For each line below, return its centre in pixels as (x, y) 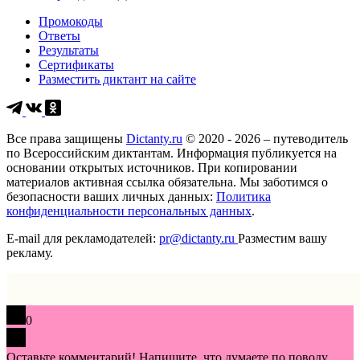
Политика (243, 197)
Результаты (69, 51)
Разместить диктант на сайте (117, 80)
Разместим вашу (282, 239)
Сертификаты (76, 65)
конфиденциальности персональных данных (129, 211)
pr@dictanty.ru (198, 239)
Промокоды (71, 22)
